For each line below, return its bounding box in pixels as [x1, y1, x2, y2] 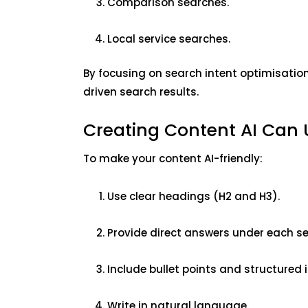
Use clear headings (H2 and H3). [107, 189, 283, 204]
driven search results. [82, 85, 201, 100]
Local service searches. [107, 32, 233, 47]
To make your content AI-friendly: [82, 151, 265, 166]
